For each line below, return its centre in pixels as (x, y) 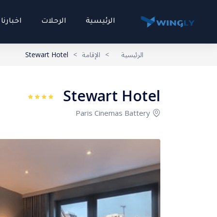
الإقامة (91, 54)
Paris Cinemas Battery (113, 113)
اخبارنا (11, 21)
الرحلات (54, 21)
